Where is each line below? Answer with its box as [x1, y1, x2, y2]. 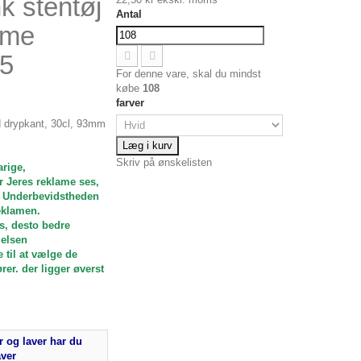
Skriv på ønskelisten [116, 156, 213, 168]
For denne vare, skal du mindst [116, 68, 262, 80]
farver [116, 97, 148, 109]
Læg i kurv [122, 139, 173, 151]
